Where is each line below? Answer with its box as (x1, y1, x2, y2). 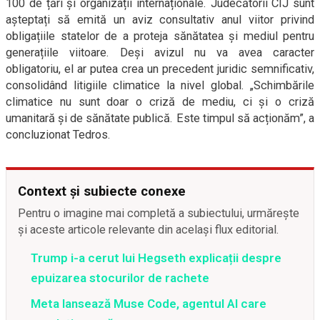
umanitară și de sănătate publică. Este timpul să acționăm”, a (6, 111, 314, 125)
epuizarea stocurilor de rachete (31, 271, 209, 285)
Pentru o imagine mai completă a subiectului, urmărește (18, 206, 299, 220)
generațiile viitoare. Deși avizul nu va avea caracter (6, 46, 314, 59)
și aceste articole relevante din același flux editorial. (18, 223, 279, 236)
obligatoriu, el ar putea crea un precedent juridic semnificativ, (6, 62, 314, 76)
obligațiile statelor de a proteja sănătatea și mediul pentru (6, 29, 314, 43)
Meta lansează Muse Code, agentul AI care (31, 296, 266, 311)
